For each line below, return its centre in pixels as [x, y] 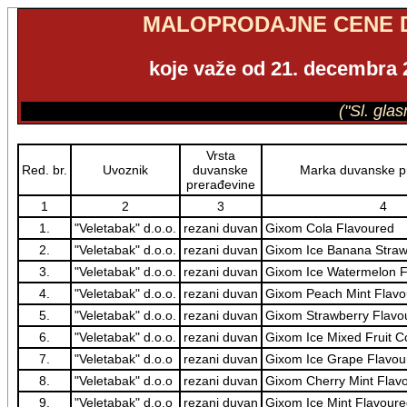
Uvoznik [125, 170]
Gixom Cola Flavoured [329, 228]
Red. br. [44, 170]
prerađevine [220, 184]
